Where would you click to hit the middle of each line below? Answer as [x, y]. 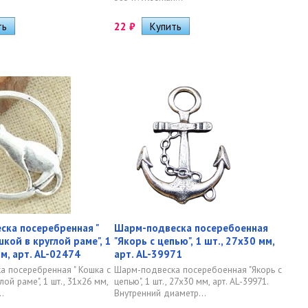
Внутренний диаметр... [160, 293]
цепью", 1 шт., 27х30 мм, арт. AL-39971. [191, 281]
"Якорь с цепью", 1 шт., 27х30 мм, [194, 241]
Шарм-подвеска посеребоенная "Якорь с [198, 269]
